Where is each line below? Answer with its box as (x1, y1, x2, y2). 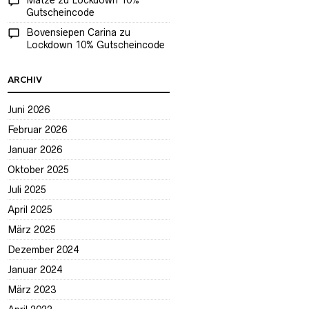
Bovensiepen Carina (26, 27, 117, 38)
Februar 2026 (8, 124, 67, 135)
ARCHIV (8, 74, 42, 86)
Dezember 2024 (8, 244, 79, 255)
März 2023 (8, 284, 56, 295)
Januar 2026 (8, 144, 62, 155)
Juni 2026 (8, 104, 50, 115)
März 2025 (8, 224, 56, 235)
